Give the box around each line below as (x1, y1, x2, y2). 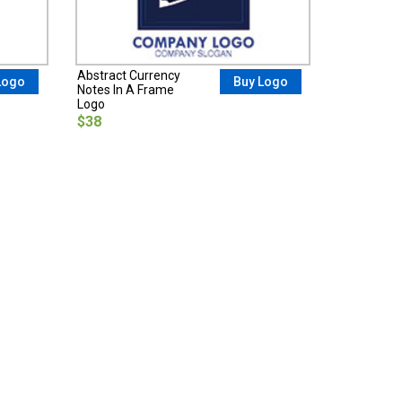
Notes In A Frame (76, 82, 174, 97)
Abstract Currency (76, 67, 180, 83)
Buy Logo (232, 74, 288, 89)
